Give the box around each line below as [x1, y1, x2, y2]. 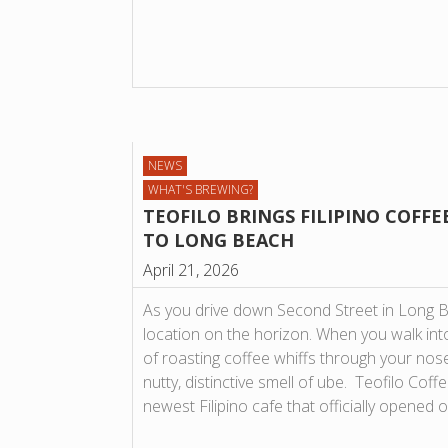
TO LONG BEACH [143, 228, 294, 253]
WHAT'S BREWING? [148, 181, 253, 199]
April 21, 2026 [143, 259, 239, 282]
